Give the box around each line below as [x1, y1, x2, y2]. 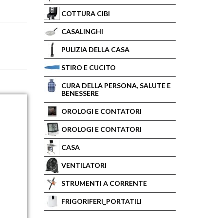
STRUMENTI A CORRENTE [61, 179, 147, 187]
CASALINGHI [61, 27, 103, 36]
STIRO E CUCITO [61, 63, 116, 72]
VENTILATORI [61, 161, 107, 169]
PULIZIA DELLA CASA [61, 45, 129, 54]
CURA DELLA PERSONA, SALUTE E [61, 81, 171, 90]
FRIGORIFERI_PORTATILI [61, 197, 142, 205]
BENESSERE [61, 89, 99, 97]
